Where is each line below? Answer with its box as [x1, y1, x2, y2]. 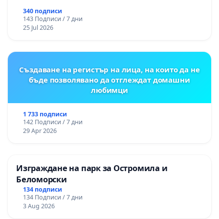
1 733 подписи [22, 110, 67, 119]
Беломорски [16, 174, 67, 185]
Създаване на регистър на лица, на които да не [19, 65, 200, 75]
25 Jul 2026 [22, 23, 53, 32]
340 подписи [22, 7, 62, 16]
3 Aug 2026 [22, 201, 55, 210]
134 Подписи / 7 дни [22, 193, 83, 201]
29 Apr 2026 [22, 127, 57, 135]
